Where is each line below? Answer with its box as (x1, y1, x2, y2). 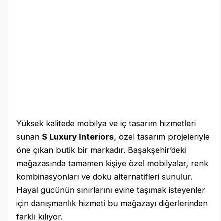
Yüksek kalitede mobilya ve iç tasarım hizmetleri (16, 118, 196, 129)
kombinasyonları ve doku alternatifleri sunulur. (16, 172, 193, 182)
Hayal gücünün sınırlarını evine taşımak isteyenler (16, 185, 206, 195)
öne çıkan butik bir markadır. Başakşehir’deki (16, 145, 186, 155)
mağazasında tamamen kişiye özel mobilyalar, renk (16, 158, 209, 169)
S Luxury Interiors (42, 132, 114, 142)
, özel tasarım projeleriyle (114, 132, 210, 142)
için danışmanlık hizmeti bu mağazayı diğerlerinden (16, 198, 208, 209)
